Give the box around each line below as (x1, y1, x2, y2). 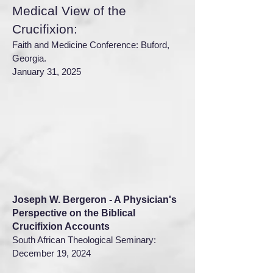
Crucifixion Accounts (12, 221, 110, 232)
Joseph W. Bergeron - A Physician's (12, 194, 177, 205)
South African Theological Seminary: (12, 235, 156, 245)
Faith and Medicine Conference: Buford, (12, 40, 169, 50)
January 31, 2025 (12, 66, 81, 77)
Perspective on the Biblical (12, 208, 135, 218)
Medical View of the (12, 4, 126, 18)
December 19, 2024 (12, 248, 91, 258)
